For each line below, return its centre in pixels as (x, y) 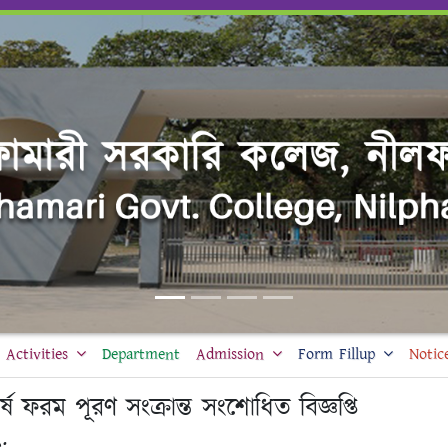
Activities (37, 354)
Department (141, 354)
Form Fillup (336, 354)
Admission (230, 354)
